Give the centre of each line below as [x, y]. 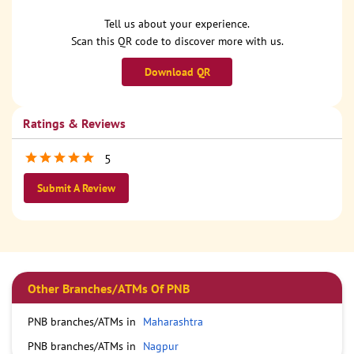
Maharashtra [173, 322]
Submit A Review [76, 188]
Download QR [177, 72]
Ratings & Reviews [74, 124]
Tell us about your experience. [177, 24]
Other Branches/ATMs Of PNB [109, 289]
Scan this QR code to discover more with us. [177, 41]
